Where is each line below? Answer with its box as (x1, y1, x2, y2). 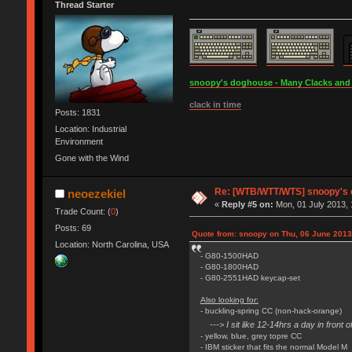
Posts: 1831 (54, 107, 101, 117)
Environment (54, 137, 103, 147)
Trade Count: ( (54, 206, 111, 216)
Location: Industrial (54, 124, 126, 134)
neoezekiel (68, 186, 126, 200)
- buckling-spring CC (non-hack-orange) (200, 306, 342, 315)
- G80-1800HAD (200, 262, 258, 271)
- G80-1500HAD (200, 251, 258, 260)
